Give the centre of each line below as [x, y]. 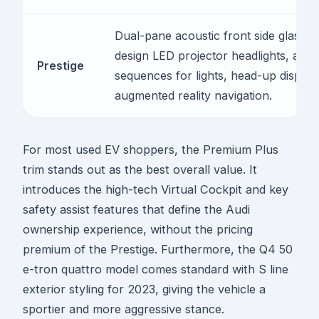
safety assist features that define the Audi [136, 210]
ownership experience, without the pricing [138, 230]
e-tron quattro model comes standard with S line [156, 270]
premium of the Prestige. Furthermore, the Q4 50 [158, 250]
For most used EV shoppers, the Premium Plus [151, 150]
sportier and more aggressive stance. [124, 309]
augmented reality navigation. [193, 96]
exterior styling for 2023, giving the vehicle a [144, 289]
